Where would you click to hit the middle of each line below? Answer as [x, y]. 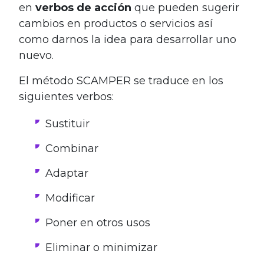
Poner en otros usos [98, 222]
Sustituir [67, 123]
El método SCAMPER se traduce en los [121, 80]
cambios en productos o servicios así [116, 23]
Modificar [70, 198]
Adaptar [67, 173]
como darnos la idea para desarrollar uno [128, 39]
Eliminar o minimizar [101, 247]
